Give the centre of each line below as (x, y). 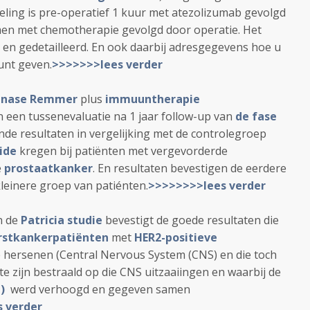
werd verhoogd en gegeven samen (99, 289)
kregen (37, 151)
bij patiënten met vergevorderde (142, 151)
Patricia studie (62, 220)
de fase (256, 116)
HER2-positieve (176, 237)
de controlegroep (221, 134)
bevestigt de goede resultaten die (191, 220)
